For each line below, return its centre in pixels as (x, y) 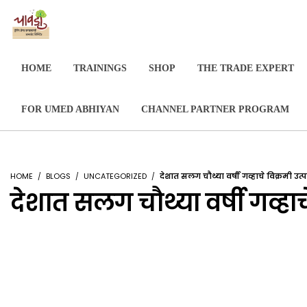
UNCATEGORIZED (115, 176)
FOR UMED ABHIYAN (70, 109)
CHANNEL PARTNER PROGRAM (215, 109)
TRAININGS (100, 68)
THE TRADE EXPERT (246, 68)
